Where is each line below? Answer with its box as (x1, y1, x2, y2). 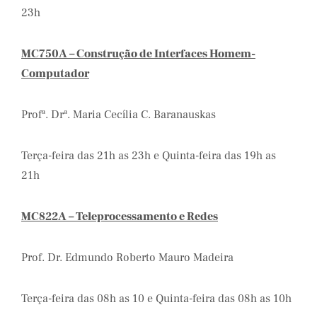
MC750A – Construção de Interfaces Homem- (21, 47, 255, 61)
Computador (21, 67, 89, 81)
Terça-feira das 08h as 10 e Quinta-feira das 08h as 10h (21, 292, 292, 306)
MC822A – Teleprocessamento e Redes (21, 209, 218, 224)
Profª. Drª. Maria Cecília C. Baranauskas (21, 108, 216, 122)
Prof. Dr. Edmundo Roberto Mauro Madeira (21, 250, 234, 265)
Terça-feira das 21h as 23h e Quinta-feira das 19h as (21, 149, 276, 163)
